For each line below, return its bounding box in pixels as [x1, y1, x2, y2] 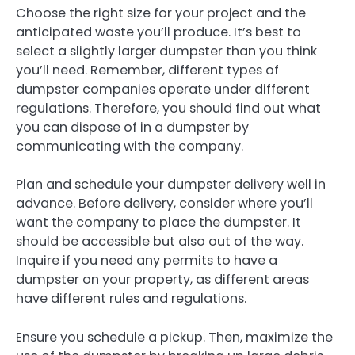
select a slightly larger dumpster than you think [16, 42, 317, 61]
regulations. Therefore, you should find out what [16, 99, 321, 118]
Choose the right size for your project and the [16, 4, 306, 23]
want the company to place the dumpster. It [16, 213, 301, 232]
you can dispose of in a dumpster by [16, 118, 249, 137]
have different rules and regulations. [16, 289, 246, 308]
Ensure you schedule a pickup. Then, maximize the [16, 327, 333, 346]
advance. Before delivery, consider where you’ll [16, 194, 313, 213]
